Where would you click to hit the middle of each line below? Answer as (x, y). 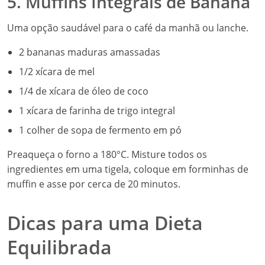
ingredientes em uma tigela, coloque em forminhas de (128, 169)
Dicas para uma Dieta (105, 223)
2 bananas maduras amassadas (90, 52)
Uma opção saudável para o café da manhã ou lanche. (128, 28)
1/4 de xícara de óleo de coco (84, 91)
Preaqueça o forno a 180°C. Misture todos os (107, 154)
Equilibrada (59, 247)
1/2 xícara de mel (57, 72)
